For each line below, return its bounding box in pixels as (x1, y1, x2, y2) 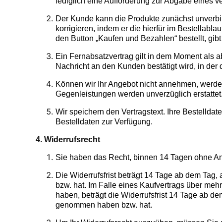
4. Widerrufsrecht (36, 135, 100, 144)
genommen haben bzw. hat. (55, 201, 152, 210)
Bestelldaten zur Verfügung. (55, 117, 153, 126)
